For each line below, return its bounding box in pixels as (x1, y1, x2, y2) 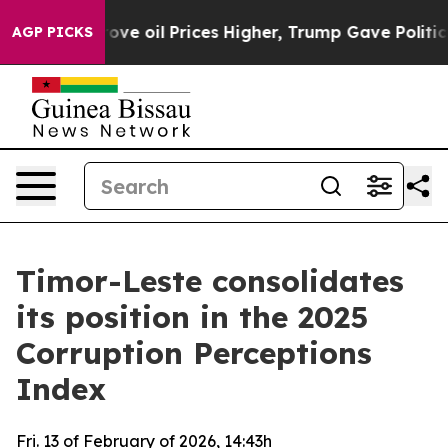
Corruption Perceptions (16, 334, 372, 372)
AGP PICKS (12, 23, 93, 41)
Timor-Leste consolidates (16, 262, 404, 300)
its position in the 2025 (16, 298, 368, 336)
